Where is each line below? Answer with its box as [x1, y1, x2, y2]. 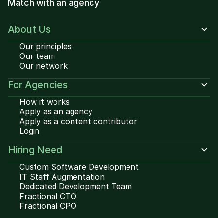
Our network [19, 61, 68, 71]
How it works [19, 97, 70, 107]
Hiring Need [8, 144, 62, 156]
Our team [19, 51, 55, 61]
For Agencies [8, 79, 68, 91]
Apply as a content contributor [19, 116, 137, 126]
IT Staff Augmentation [19, 172, 105, 182]
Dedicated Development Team [19, 182, 132, 191]
